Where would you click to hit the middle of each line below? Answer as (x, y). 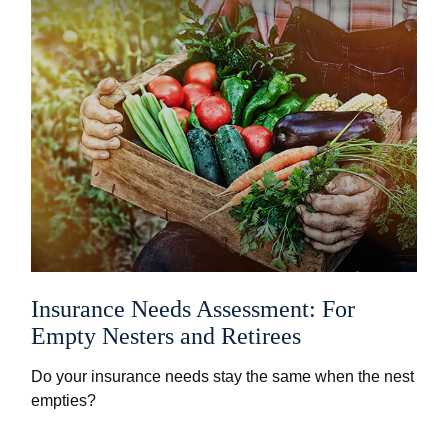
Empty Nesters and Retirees (166, 335)
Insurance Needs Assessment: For (193, 308)
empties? (64, 400)
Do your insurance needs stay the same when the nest (223, 376)
